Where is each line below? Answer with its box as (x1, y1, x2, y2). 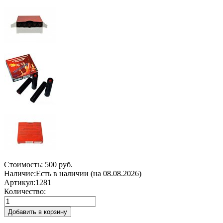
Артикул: (4, 178, 35, 187)
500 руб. (45, 160, 73, 169)
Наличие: (4, 169, 36, 178)
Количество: (4, 187, 46, 196)
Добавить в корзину (8, 208, 67, 216)
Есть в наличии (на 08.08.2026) (36, 169, 141, 178)
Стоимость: (4, 160, 43, 169)
